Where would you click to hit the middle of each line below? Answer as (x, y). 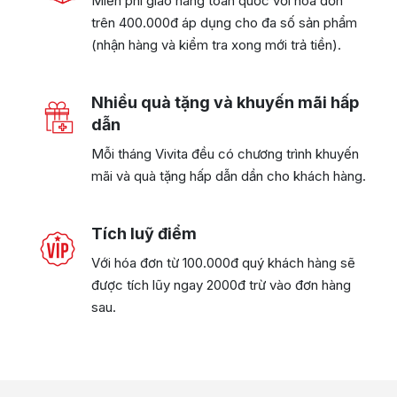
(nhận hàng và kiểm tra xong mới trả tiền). (216, 45)
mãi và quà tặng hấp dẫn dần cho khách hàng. (229, 176)
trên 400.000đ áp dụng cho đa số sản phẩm (224, 23)
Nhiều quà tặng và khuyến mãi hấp (225, 103)
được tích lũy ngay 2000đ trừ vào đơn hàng (221, 285)
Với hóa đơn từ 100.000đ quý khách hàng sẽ (223, 263)
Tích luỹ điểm (144, 234)
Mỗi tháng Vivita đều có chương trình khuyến (225, 154)
